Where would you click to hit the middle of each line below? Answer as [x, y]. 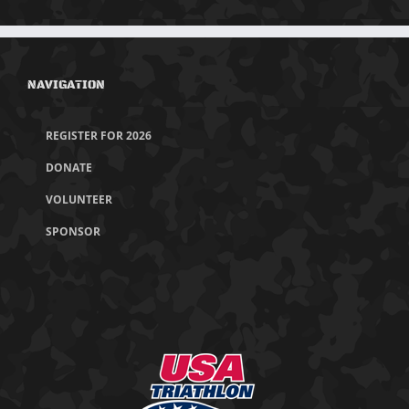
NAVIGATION [66, 85]
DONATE [69, 168]
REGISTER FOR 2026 [99, 136]
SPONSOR [73, 231]
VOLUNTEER [79, 199]
